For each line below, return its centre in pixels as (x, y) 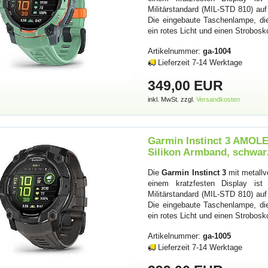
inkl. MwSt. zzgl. (172, 99)
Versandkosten (218, 99)
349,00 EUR (186, 85)
